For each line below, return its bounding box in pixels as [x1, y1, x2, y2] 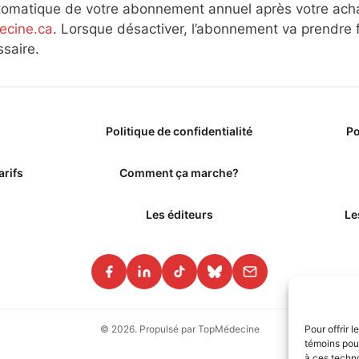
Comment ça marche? [119, 165, 240, 179]
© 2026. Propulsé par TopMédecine [99, 323, 260, 336]
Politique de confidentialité [106, 123, 253, 138]
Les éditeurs [145, 207, 213, 221]
